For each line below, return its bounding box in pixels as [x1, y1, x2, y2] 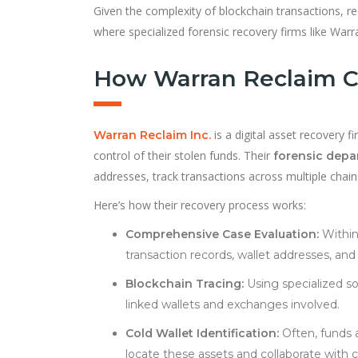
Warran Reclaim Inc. [93, 127, 211, 142]
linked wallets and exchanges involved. [125, 296, 340, 312]
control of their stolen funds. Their [93, 147, 273, 163]
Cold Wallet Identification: [125, 325, 279, 340]
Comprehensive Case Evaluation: [125, 226, 319, 241]
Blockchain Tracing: [125, 276, 244, 291]
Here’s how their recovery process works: [93, 197, 306, 213]
